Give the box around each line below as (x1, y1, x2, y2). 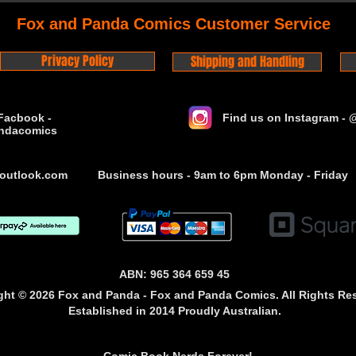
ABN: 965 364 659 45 (119, 267, 230, 281)
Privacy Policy (41, 51, 114, 70)
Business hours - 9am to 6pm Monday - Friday (98, 168, 348, 181)
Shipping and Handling (190, 52, 304, 71)
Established (68, 304, 133, 317)
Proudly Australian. (177, 304, 284, 317)
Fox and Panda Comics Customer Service (17, 14, 331, 33)
